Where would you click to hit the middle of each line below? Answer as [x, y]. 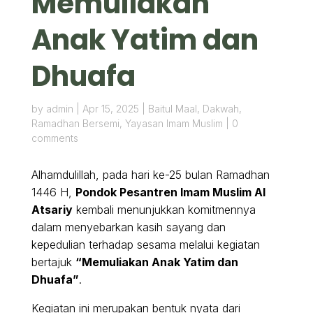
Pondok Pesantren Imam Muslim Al [170, 192]
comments [54, 138]
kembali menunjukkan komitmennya [164, 210]
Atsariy [52, 210]
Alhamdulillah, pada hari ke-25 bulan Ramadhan [150, 175]
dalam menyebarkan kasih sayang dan [128, 227]
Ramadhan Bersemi [75, 124]
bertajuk [53, 262]
